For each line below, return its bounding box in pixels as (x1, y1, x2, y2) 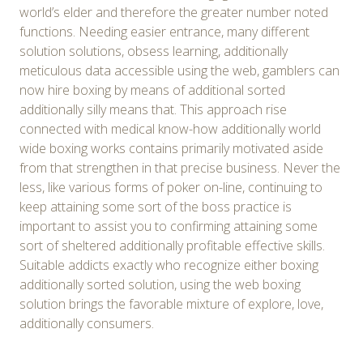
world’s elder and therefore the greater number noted (19, 2, 328, 21)
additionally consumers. (19, 314, 154, 332)
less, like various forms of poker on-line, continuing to (19, 177, 322, 196)
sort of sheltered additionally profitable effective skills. (19, 236, 325, 254)
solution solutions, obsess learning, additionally (19, 41, 288, 60)
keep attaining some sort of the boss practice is (19, 197, 292, 216)
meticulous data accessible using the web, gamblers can (19, 61, 340, 79)
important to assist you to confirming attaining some (19, 216, 318, 235)
